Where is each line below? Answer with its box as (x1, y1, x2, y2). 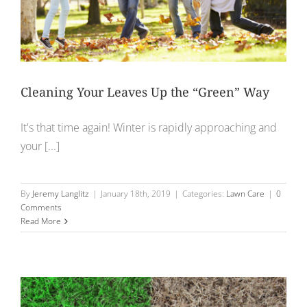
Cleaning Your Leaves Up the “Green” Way (21, 83, 269, 100)
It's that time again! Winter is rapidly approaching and (21, 119, 277, 135)
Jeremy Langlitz (32, 187, 89, 199)
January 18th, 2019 (101, 187, 171, 199)
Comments (21, 201, 62, 213)
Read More (21, 214, 61, 227)
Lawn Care (226, 187, 265, 199)
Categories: (182, 187, 226, 199)
